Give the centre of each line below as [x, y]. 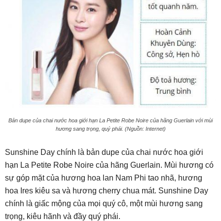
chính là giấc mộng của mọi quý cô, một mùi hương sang [104, 203]
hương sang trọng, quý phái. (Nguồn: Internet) [110, 129]
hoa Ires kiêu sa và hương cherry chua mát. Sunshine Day [107, 190]
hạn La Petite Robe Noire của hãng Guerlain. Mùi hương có [109, 165]
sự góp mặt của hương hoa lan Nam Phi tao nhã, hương [104, 178]
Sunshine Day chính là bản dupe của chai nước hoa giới [104, 152]
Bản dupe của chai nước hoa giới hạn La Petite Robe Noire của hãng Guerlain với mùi [110, 120]
